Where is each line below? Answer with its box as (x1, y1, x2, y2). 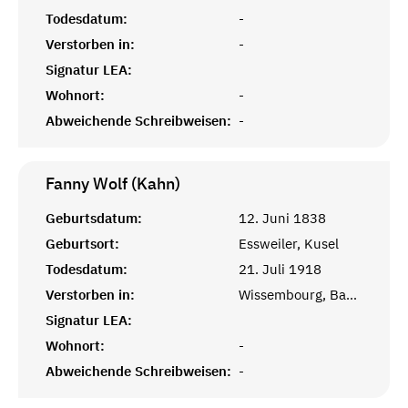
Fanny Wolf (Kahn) (46, 172, 180, 194)
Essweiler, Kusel (239, 234, 339, 252)
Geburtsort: (46, 234, 119, 252)
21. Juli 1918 (239, 260, 321, 278)
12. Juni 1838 (239, 209, 326, 227)
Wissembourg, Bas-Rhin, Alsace (346, 285, 357, 303)
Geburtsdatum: (46, 209, 142, 227)
